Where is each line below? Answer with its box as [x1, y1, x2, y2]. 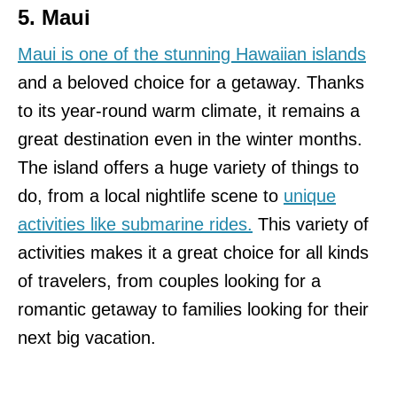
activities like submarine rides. [18, 214, 253, 235]
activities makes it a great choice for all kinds [18, 243, 369, 263]
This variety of [253, 214, 369, 235]
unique [284, 186, 336, 206]
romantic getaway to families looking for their [18, 300, 369, 320]
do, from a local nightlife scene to [18, 186, 284, 206]
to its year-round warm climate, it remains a [18, 101, 360, 121]
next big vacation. [18, 328, 156, 348]
